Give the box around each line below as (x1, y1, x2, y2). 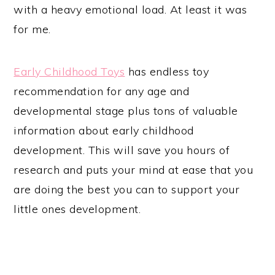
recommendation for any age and (14, 84, 190, 99)
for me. (14, 22, 55, 37)
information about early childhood (14, 123, 194, 138)
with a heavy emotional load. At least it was (14, 2, 247, 17)
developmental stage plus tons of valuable (14, 104, 238, 118)
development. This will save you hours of (14, 143, 230, 158)
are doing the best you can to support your (14, 182, 240, 197)
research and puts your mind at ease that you (14, 163, 254, 177)
